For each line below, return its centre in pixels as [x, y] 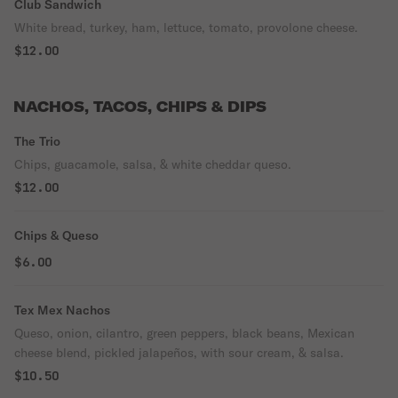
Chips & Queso [56, 235]
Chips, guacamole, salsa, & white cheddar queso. [153, 164]
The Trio [37, 141]
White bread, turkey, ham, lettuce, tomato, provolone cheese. [186, 28]
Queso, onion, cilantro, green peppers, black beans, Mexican [184, 333]
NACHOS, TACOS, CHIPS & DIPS [140, 107]
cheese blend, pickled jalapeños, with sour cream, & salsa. [179, 353]
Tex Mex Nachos [62, 310]
